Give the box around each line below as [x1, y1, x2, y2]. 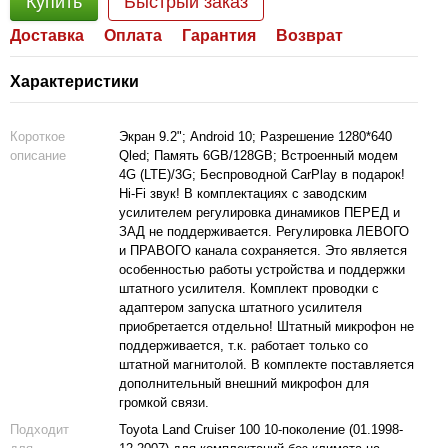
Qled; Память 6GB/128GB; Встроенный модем [119, 148, 398, 163]
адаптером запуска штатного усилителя [119, 300, 362, 315]
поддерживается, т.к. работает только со [119, 338, 368, 353]
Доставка [10, 27, 84, 44]
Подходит [10, 422, 69, 437]
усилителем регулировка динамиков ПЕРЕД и [119, 205, 400, 220]
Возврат [276, 27, 343, 44]
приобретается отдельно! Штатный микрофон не [119, 319, 414, 334]
